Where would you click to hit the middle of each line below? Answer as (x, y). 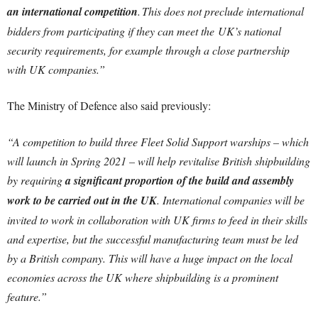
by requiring (36, 180)
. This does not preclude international (221, 11)
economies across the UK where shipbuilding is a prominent (143, 277)
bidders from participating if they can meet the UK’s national (144, 31)
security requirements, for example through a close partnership (148, 50)
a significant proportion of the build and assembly (180, 180)
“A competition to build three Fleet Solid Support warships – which (158, 142)
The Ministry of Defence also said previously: (109, 105)
